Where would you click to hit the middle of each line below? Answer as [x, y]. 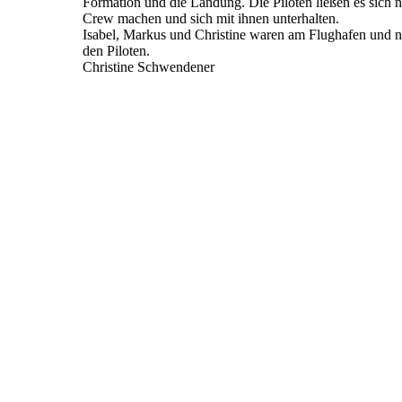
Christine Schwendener [149, 67]
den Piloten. [116, 51]
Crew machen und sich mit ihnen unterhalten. [211, 19]
